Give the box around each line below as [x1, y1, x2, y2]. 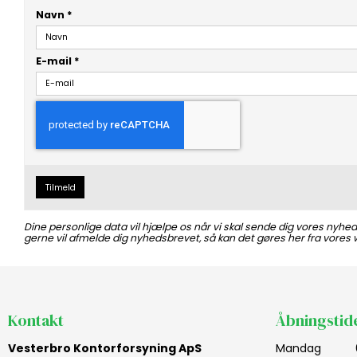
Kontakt [8, 308, 64, 331]
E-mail [36, 54, 74, 69]
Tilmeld [45, 181, 76, 194]
